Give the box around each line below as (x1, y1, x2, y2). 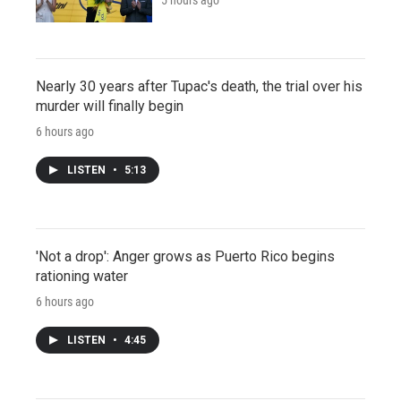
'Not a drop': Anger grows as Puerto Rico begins (36, 247, 335, 265)
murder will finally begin (36, 97, 183, 115)
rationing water (36, 267, 128, 285)
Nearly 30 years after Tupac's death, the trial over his (36, 77, 363, 95)
